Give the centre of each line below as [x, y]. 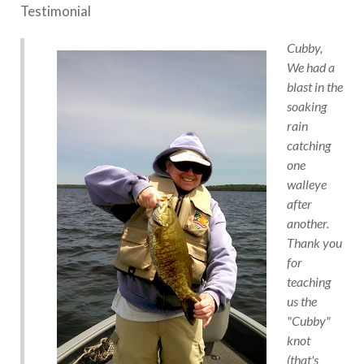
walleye [307, 184]
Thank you [314, 242]
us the [302, 301]
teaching [309, 281]
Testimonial [56, 11]
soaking [307, 106]
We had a [311, 67]
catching [309, 145]
